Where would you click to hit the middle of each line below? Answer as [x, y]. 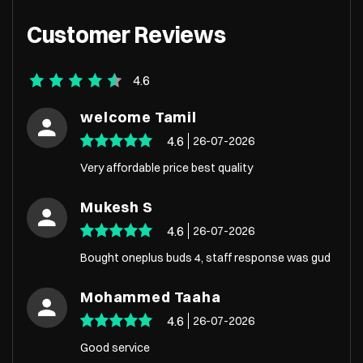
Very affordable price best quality [167, 167]
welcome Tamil [139, 117]
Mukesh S [117, 207]
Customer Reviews [126, 35]
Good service [115, 347]
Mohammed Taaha [151, 297]
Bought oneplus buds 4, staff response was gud [205, 257]
